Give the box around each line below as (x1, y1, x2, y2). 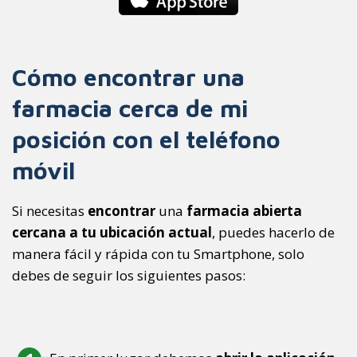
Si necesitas (12, 201, 88, 220)
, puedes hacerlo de (212, 222, 335, 241)
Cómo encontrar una (12, 62, 245, 91)
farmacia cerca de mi (12, 93, 248, 122)
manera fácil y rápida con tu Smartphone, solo (12, 244, 304, 263)
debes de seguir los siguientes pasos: (12, 265, 245, 284)
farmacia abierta (186, 201, 302, 220)
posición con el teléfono (12, 124, 280, 153)
